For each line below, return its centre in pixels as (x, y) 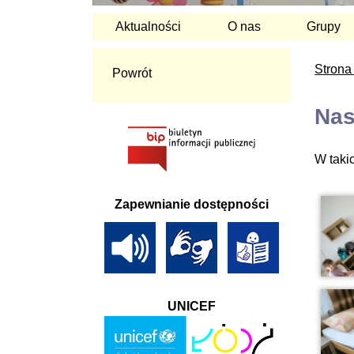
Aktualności (149, 26)
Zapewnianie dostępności (192, 204)
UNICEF (192, 306)
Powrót (132, 73)
